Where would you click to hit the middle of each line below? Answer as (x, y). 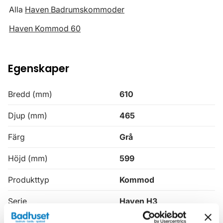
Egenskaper (39, 68)
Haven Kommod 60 (45, 28)
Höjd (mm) (28, 158)
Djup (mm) (28, 115)
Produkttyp (29, 179)
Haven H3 (138, 201)
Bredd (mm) (30, 94)
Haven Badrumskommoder (75, 9)
